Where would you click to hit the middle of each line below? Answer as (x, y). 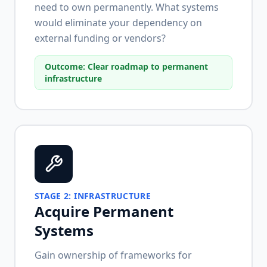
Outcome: (66, 66)
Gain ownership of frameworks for (113, 255)
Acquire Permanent (104, 211)
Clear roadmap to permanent (148, 66)
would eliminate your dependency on (118, 23)
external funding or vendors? (100, 38)
